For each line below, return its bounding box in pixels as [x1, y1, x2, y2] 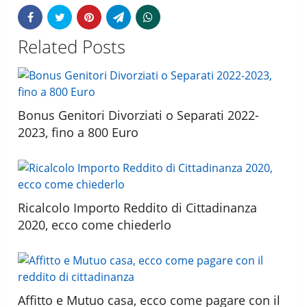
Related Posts [18, 34, 126, 59]
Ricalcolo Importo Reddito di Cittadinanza [18, 199, 258, 216]
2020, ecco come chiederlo [18, 216, 172, 233]
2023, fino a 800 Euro [18, 123, 139, 140]
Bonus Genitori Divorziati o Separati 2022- [18, 106, 260, 123]
